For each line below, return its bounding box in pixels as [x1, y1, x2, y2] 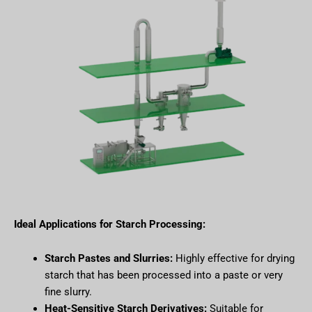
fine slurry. [44, 286, 92, 299]
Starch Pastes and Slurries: [44, 252, 173, 265]
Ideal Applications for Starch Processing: [14, 217, 205, 231]
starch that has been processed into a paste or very [44, 269, 283, 282]
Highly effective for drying [172, 252, 295, 265]
